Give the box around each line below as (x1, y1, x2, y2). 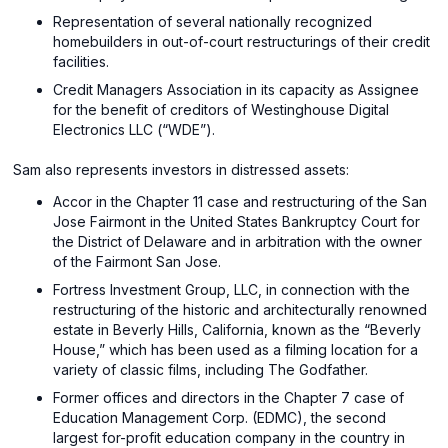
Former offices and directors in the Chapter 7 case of (53, 388, 405, 406)
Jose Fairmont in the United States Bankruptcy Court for (53, 212, 421, 230)
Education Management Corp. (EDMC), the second (53, 408, 387, 426)
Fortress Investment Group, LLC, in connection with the (53, 280, 411, 298)
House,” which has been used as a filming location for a (53, 340, 419, 358)
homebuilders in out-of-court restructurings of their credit (53, 32, 431, 50)
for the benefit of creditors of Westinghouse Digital (53, 100, 390, 118)
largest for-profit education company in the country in (53, 428, 406, 446)
